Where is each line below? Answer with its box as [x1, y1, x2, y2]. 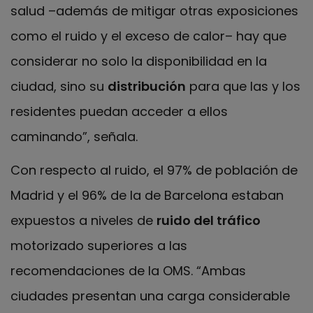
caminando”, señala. [10, 127, 138, 145]
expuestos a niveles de [10, 212, 156, 230]
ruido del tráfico [156, 212, 261, 230]
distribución [108, 77, 186, 95]
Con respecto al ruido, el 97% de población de [10, 161, 298, 180]
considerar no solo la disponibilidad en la [10, 52, 267, 70]
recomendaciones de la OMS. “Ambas [10, 262, 246, 280]
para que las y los [186, 77, 300, 95]
